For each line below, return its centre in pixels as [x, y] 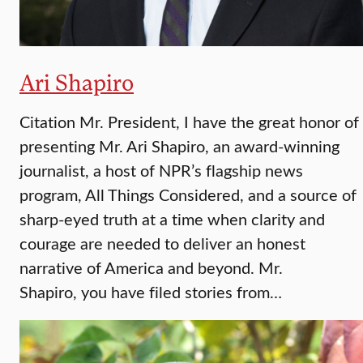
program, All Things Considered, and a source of [188, 194]
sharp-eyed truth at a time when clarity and [172, 219]
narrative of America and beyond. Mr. [151, 267]
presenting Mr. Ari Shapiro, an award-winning [179, 146]
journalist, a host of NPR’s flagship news [161, 170]
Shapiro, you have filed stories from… [151, 292]
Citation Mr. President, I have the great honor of [189, 122]
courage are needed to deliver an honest [162, 243]
